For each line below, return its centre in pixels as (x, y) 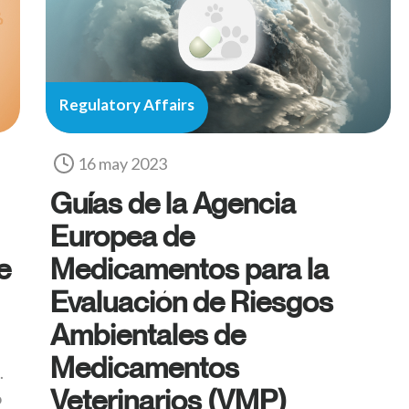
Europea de (122, 236)
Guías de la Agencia (173, 203)
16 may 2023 (122, 164)
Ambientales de (148, 335)
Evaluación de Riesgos (192, 302)
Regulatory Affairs (127, 105)
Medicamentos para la (189, 269)
